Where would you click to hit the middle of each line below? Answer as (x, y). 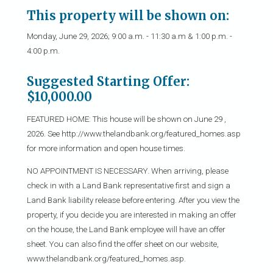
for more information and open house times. (106, 148)
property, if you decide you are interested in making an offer (131, 215)
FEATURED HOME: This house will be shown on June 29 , (126, 119)
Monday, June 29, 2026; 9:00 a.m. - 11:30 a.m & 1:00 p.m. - (129, 36)
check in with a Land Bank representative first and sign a (128, 186)
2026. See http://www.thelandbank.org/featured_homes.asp (133, 133)
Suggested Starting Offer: (108, 81)
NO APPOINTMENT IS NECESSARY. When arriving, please (127, 171)
